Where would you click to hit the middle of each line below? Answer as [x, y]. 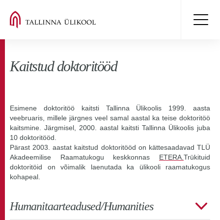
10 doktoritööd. [33, 137]
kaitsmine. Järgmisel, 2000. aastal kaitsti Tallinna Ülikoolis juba [110, 128]
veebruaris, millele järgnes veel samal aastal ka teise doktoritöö [110, 118]
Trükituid [197, 157]
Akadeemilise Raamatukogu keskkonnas [84, 157]
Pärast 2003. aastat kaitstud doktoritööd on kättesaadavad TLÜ [110, 147]
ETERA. [171, 157]
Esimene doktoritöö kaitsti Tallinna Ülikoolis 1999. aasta [110, 108]
